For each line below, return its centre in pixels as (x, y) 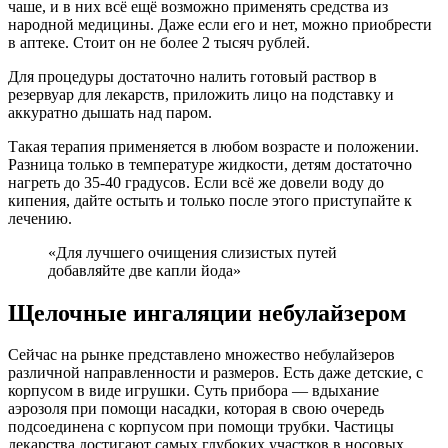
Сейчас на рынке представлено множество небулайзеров (201, 355)
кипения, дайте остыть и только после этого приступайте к (210, 200)
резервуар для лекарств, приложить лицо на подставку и (201, 94)
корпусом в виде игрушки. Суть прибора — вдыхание (193, 391)
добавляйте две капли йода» (144, 270)
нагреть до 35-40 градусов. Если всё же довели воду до (196, 182)
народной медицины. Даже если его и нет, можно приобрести (220, 24)
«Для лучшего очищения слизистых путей (192, 252)
